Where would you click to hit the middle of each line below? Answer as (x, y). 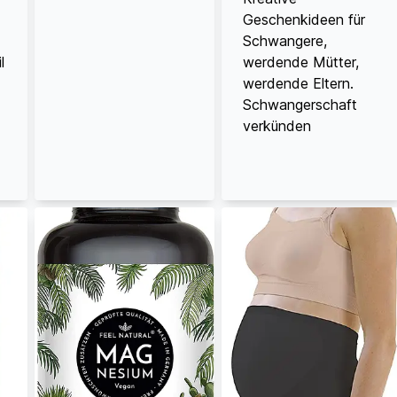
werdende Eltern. (299, 83)
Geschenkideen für (304, 19)
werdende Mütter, (301, 62)
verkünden (277, 125)
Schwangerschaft (300, 104)
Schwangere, (285, 40)
